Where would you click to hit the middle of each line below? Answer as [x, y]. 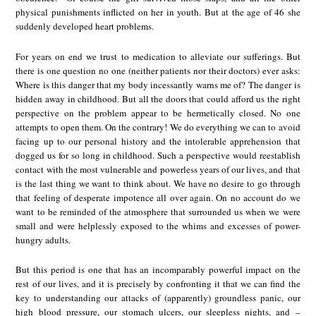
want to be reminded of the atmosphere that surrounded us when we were [158, 211]
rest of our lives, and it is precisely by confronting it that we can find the [158, 284]
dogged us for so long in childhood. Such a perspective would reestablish [158, 155]
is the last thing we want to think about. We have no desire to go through [158, 183]
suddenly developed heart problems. [85, 26]
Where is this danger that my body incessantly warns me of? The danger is [158, 84]
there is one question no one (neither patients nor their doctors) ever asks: [158, 70]
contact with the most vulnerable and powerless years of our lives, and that [158, 169]
